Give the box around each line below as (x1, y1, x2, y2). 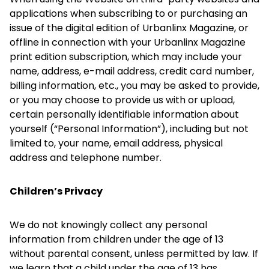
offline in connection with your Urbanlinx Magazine (10, 35, 246, 49)
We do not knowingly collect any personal (10, 218, 207, 232)
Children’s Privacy (10, 184, 103, 198)
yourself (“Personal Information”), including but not (10, 122, 249, 136)
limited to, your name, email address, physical (10, 136, 223, 150)
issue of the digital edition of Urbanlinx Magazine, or (10, 21, 249, 35)
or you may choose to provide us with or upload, (10, 93, 235, 107)
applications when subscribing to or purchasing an (10, 7, 247, 20)
